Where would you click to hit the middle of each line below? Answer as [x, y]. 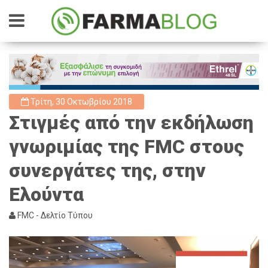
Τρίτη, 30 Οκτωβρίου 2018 [80, 102]
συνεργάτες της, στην [107, 170]
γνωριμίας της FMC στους [127, 147]
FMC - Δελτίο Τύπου [54, 215]
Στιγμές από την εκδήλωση [131, 123]
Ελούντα [46, 194]
